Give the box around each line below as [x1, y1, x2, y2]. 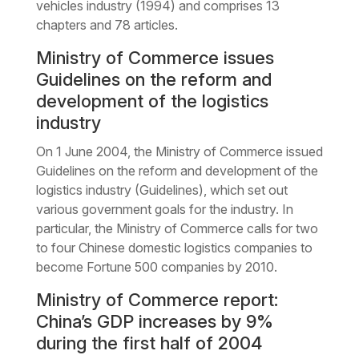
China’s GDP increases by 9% [35, 310, 273, 332]
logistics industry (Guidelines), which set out [35, 181, 288, 198]
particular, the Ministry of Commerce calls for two [35, 220, 318, 236]
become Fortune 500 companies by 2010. [35, 258, 277, 275]
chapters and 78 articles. [35, 16, 178, 33]
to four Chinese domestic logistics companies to [35, 239, 313, 256]
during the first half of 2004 [35, 332, 262, 353]
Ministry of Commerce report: [35, 288, 278, 310]
